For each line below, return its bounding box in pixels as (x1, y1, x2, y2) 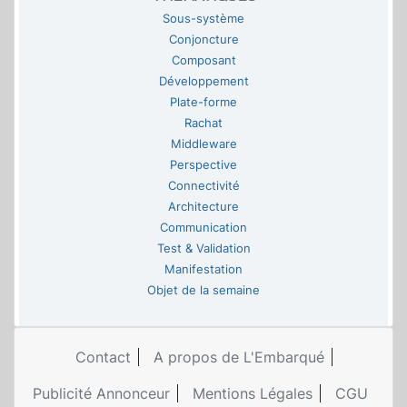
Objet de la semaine (147, 283, 260, 298)
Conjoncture (168, 33, 239, 47)
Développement (158, 74, 249, 89)
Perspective (170, 158, 237, 173)
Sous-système (163, 12, 244, 26)
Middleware (170, 137, 237, 152)
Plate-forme (170, 95, 237, 110)
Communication (160, 221, 247, 235)
